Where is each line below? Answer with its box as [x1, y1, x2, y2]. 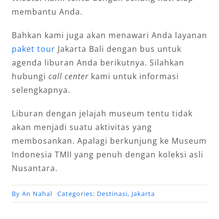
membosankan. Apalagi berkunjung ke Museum [12, 135, 207, 146]
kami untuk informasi [88, 70, 179, 82]
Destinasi [97, 189, 128, 198]
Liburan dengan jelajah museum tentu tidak [12, 108, 193, 119]
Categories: [57, 189, 97, 198]
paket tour [12, 43, 55, 54]
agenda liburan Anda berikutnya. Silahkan [12, 57, 184, 68]
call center [48, 70, 88, 82]
